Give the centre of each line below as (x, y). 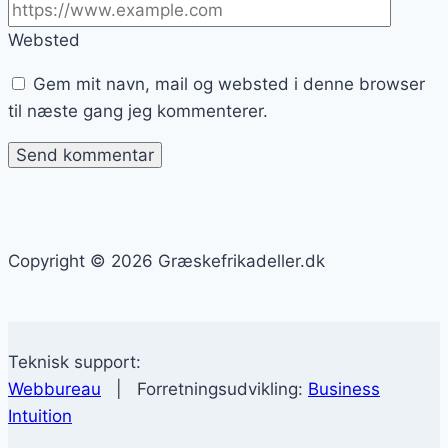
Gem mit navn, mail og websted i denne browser (229, 83)
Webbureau (54, 388)
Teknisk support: (74, 361)
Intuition (40, 415)
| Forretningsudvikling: (204, 388)
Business (344, 388)
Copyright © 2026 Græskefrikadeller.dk (166, 260)
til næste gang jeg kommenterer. (138, 110)
